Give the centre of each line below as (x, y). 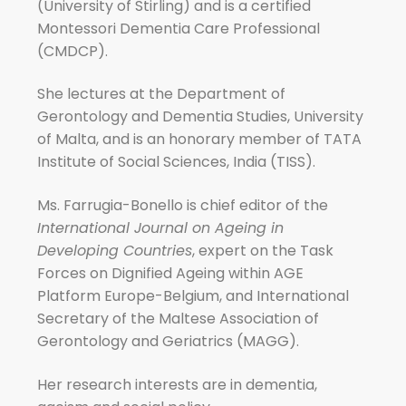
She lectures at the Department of (162, 94)
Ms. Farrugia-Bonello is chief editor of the (183, 205)
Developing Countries (115, 250)
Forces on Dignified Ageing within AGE (171, 273)
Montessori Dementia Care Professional (179, 28)
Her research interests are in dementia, (178, 384)
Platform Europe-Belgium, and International (193, 295)
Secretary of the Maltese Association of (179, 318)
